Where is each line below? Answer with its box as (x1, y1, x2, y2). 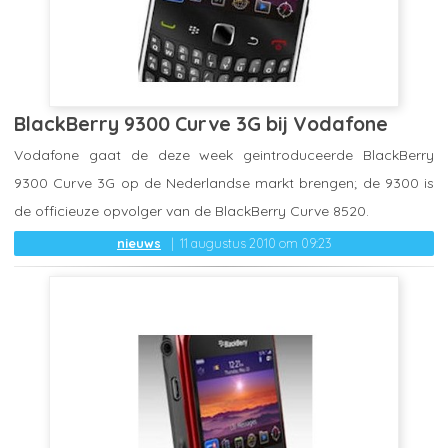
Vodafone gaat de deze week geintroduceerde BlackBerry (14, 145, 434, 164)
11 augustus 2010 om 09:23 (180, 234, 331, 251)
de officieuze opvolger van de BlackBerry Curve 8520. (14, 201, 369, 220)
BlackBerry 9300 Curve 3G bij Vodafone (14, 110, 388, 136)
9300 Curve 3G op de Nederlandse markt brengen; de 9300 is (14, 173, 434, 192)
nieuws (117, 234, 161, 251)
